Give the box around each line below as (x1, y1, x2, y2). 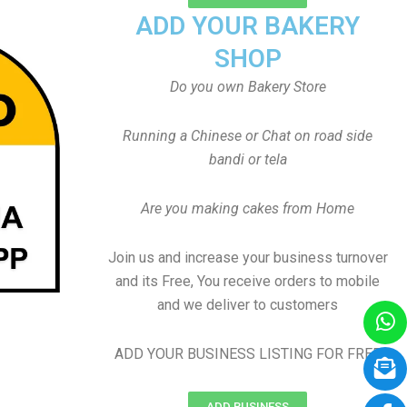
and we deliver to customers (157, 296, 338, 313)
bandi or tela (208, 151, 287, 168)
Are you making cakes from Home (141, 200, 354, 217)
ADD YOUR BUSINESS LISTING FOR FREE (114, 345, 381, 362)
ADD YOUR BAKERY (135, 11, 360, 41)
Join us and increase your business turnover (107, 249, 388, 266)
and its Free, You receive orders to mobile (115, 273, 380, 290)
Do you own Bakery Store (169, 78, 326, 95)
